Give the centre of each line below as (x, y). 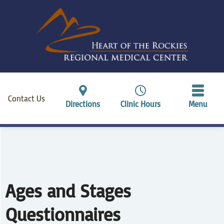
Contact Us (27, 98)
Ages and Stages (68, 191)
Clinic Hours (140, 103)
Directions (83, 103)
